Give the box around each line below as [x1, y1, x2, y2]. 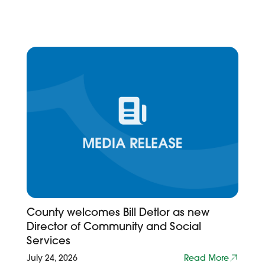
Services [27, 234, 71, 247]
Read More [183, 253, 229, 263]
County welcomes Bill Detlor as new [27, 205, 210, 219]
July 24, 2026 [27, 253, 78, 263]
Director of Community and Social [27, 219, 202, 233]
